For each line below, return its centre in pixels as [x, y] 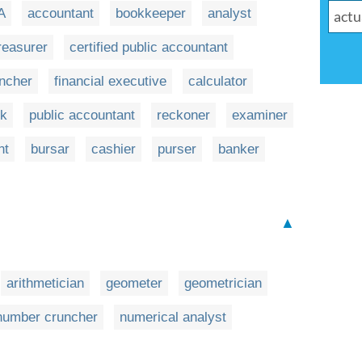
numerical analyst [173, 317]
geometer [134, 283]
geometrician [223, 283]
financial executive [110, 81]
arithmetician [45, 283]
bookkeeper [151, 13]
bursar [50, 149]
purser [177, 149]
